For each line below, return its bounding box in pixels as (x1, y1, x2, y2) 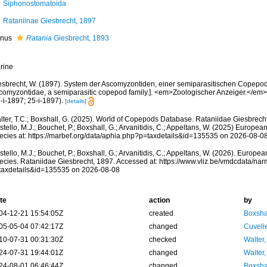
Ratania (26, 34, 52, 42)
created (148, 209, 173, 218)
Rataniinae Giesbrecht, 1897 (2, 17, 96, 25)
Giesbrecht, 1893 (51, 34, 109, 42)
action (148, 196, 170, 205)
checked (148, 235, 176, 244)
